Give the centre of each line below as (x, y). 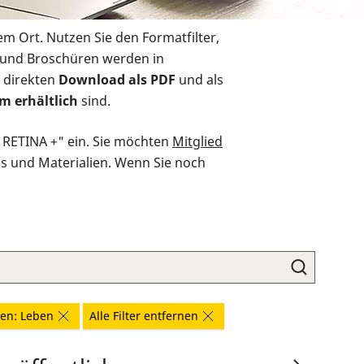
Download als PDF (117, 80)
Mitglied (197, 142)
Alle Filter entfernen (144, 316)
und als (199, 80)
